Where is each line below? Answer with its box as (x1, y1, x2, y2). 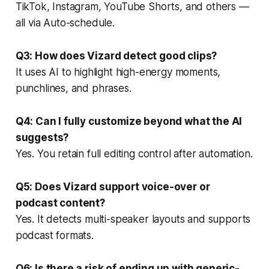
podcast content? (15, 196, 105, 209)
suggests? (15, 131, 69, 144)
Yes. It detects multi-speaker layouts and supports (15, 213, 251, 225)
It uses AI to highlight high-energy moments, (15, 65, 221, 78)
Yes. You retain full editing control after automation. (15, 147, 253, 160)
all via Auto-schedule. (15, 16, 115, 29)
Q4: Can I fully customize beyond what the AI (15, 115, 243, 127)
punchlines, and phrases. (15, 82, 131, 94)
